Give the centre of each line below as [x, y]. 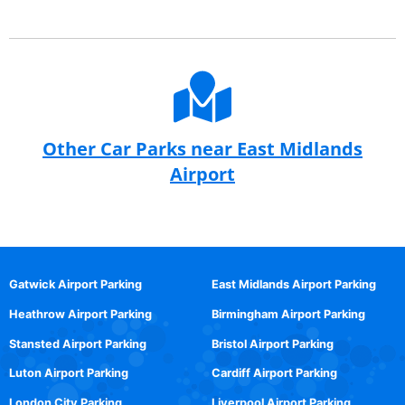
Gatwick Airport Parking [75, 284]
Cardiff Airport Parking [274, 373]
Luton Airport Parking [69, 373]
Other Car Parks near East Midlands [202, 148]
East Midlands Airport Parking [294, 284]
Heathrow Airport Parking [80, 314]
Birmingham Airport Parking [288, 314]
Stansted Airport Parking [78, 344]
